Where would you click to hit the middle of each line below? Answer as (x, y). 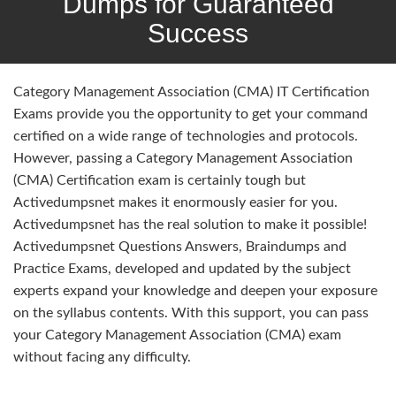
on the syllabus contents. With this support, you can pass (191, 312)
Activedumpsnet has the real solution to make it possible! (190, 224)
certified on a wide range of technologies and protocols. (186, 136)
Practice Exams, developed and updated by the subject (182, 268)
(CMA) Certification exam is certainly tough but (160, 180)
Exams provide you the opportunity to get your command (190, 114)
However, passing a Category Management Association (183, 158)
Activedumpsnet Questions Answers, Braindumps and (180, 246)
